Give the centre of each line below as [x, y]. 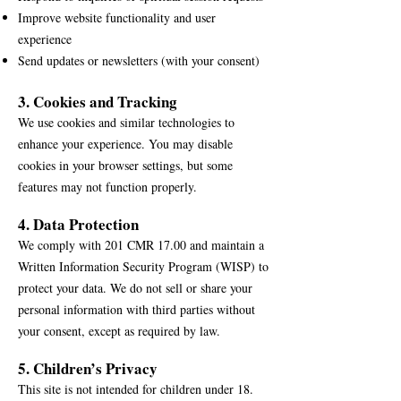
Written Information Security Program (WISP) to [143, 266]
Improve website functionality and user [117, 17]
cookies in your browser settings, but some [125, 165]
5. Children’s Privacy [88, 368]
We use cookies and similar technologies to [126, 122]
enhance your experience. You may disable [125, 144]
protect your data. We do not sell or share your [135, 288]
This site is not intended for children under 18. [136, 389]
